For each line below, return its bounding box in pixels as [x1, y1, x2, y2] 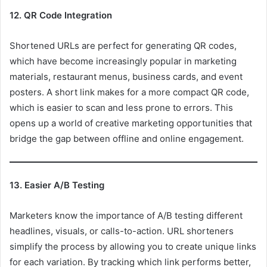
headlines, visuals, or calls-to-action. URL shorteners [10, 225, 234, 237]
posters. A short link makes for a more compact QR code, [10, 86, 249, 98]
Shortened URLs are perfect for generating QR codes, [10, 40, 237, 51]
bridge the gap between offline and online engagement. [10, 133, 244, 144]
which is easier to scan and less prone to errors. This [10, 102, 233, 113]
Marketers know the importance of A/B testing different [10, 209, 243, 221]
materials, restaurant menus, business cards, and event [10, 71, 243, 82]
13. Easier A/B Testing [10, 179, 104, 191]
